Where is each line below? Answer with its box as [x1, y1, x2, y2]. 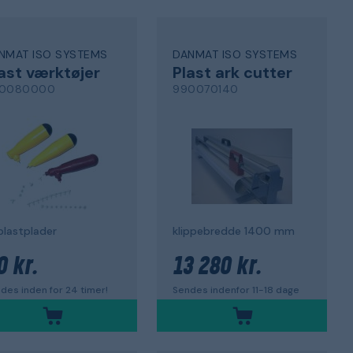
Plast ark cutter [173, 62, 293, 83]
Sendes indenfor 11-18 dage [173, 283, 300, 296]
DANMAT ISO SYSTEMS [173, 47, 298, 61]
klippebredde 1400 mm [173, 223, 295, 238]
